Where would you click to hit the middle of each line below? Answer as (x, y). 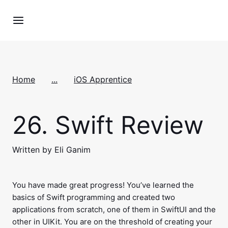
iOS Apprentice (103, 79)
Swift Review (126, 125)
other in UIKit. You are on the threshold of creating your (112, 222)
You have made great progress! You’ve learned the (103, 185)
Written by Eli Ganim (51, 150)
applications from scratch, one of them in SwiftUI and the (114, 209)
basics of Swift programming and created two (94, 197)
